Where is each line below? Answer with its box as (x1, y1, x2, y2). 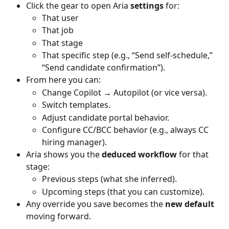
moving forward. (26, 211, 91, 222)
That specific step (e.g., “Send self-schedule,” (42, 50, 215, 61)
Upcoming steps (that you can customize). (42, 186, 204, 197)
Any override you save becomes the (26, 198, 165, 210)
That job (42, 25, 74, 36)
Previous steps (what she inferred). (42, 173, 177, 185)
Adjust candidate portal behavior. (42, 111, 169, 123)
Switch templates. (42, 99, 110, 111)
